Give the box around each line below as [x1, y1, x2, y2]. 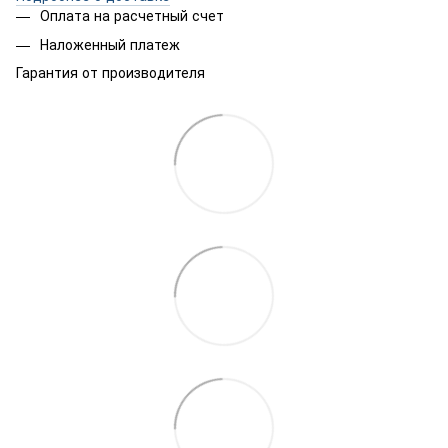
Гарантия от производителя [16, 62, 205, 83]
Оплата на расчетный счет [40, 5, 224, 26]
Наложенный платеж [40, 33, 180, 54]
